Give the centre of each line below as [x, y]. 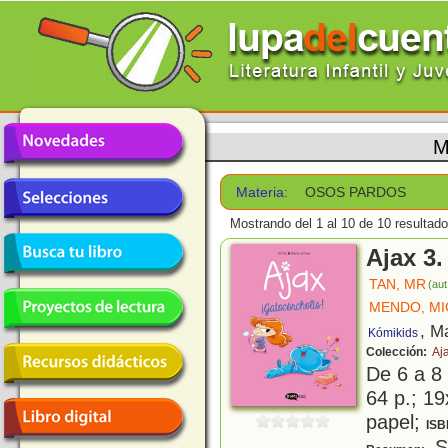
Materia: [262, 192]
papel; [396, 422]
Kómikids [393, 333]
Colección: [398, 352]
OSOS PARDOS [356, 192]
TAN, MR [397, 284]
